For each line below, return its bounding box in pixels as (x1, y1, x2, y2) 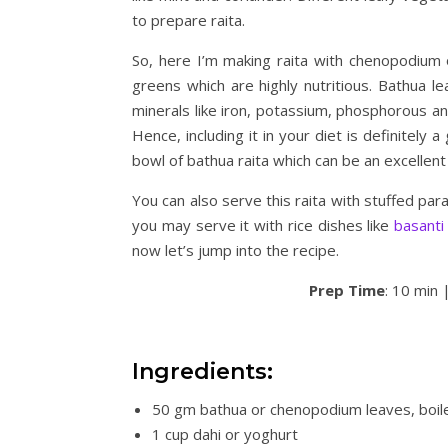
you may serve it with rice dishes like (132, 215, 394, 235)
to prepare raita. (132, 10, 245, 30)
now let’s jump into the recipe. (132, 240, 339, 260)
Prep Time (309, 280, 385, 300)
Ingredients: (132, 358, 273, 385)
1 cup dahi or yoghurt (152, 424, 298, 444)
